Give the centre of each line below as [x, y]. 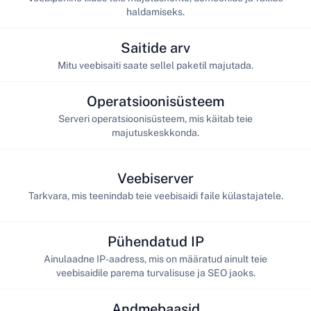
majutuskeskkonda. [155, 132]
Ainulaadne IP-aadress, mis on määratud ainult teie [155, 259]
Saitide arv [155, 48]
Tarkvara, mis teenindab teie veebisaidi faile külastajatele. [155, 195]
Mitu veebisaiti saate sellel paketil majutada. [155, 65]
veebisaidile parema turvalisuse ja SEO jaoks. [155, 272]
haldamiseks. [155, 11]
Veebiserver [155, 178]
